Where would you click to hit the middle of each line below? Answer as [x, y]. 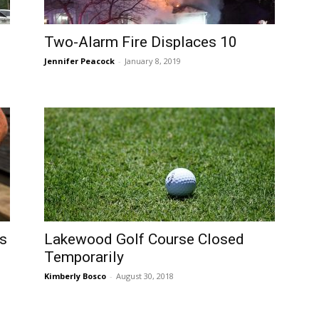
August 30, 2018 [145, 276]
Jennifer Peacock [79, 61]
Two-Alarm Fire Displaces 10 [141, 42]
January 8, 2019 [153, 61]
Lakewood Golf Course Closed [144, 239]
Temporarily [84, 257]
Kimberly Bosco [75, 276]
